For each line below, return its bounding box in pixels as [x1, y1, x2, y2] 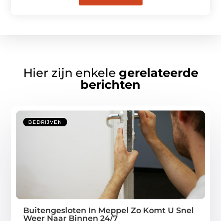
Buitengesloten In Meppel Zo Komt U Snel [23, 205, 194, 215]
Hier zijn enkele [23, 65, 119, 80]
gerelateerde [118, 65, 198, 80]
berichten [80, 77, 141, 92]
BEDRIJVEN [28, 118, 63, 125]
